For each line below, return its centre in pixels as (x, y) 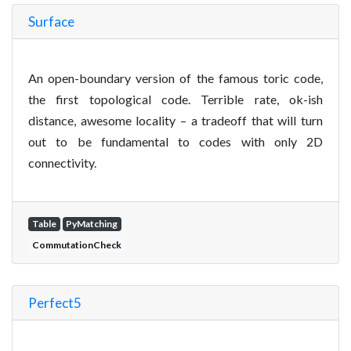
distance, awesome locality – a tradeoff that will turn (175, 120)
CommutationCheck (76, 244)
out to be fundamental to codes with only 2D (175, 141)
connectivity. (62, 162)
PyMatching (92, 223)
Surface (51, 21)
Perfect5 (55, 302)
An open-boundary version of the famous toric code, (175, 78)
